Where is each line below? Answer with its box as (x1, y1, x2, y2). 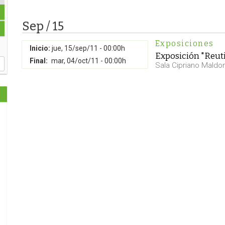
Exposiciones (155, 39, 214, 48)
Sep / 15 (22, 19, 64, 33)
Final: (30, 57, 48, 65)
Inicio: (30, 44, 50, 52)
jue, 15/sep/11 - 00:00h (52, 44, 125, 52)
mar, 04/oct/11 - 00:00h (51, 57, 126, 65)
